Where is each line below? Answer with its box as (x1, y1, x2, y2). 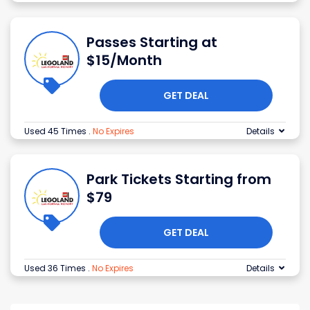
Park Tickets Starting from (86, 170, 271, 190)
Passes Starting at (86, 33, 217, 53)
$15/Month (86, 51, 162, 71)
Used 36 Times (24, 262, 88, 275)
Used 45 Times (24, 125, 89, 138)
